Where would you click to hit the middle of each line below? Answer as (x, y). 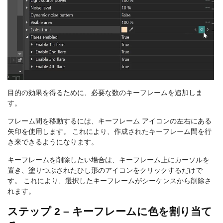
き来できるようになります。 (53, 142)
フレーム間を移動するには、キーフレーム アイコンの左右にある (110, 121)
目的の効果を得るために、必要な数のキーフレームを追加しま (105, 92)
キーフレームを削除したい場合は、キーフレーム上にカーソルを (109, 160)
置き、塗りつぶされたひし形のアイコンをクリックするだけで (105, 170)
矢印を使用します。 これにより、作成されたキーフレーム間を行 (110, 131)
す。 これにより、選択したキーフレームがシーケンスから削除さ (110, 180)
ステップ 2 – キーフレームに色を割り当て (110, 211)
